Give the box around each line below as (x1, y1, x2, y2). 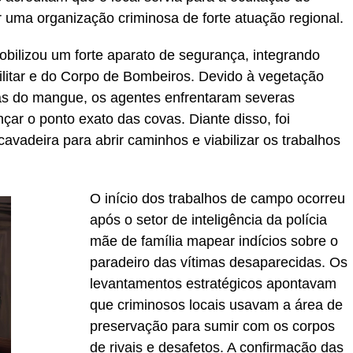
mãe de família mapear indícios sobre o (90, 233, 338, 250)
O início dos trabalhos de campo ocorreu (90, 191, 345, 207)
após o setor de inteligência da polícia (90, 212, 327, 229)
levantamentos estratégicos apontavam (90, 276, 336, 292)
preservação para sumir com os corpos (90, 318, 335, 335)
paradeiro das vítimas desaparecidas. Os (90, 255, 347, 271)
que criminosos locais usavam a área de (90, 297, 343, 314)
